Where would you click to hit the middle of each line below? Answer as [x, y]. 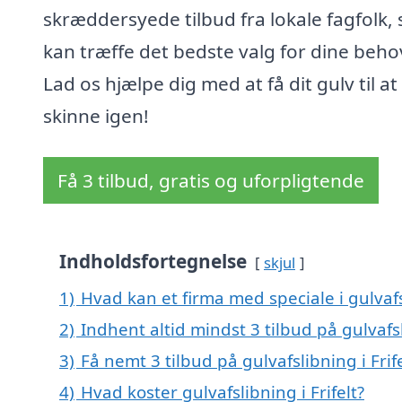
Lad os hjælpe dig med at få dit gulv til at [220, 84]
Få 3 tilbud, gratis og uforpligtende [211, 181]
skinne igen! [96, 116]
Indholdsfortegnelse [153, 262]
